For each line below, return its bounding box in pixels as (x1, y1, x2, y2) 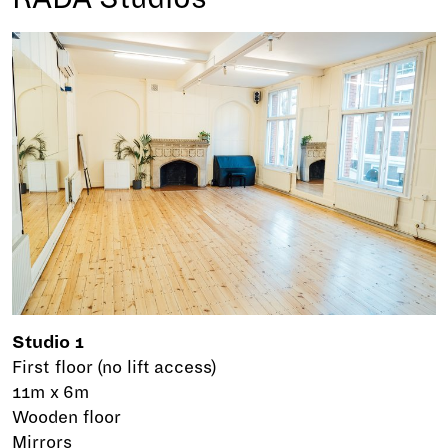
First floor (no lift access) (12, 358, 218, 378)
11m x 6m (12, 383, 90, 403)
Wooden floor (12, 408, 121, 428)
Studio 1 (12, 333, 84, 353)
